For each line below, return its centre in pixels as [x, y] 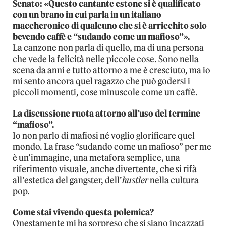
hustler [135, 180]
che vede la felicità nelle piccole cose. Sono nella [106, 59]
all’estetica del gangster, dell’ [67, 180]
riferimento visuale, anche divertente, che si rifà [105, 169]
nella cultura [174, 180]
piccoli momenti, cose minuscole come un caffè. [105, 92]
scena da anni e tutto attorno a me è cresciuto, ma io [111, 70]
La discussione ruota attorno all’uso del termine [106, 113]
